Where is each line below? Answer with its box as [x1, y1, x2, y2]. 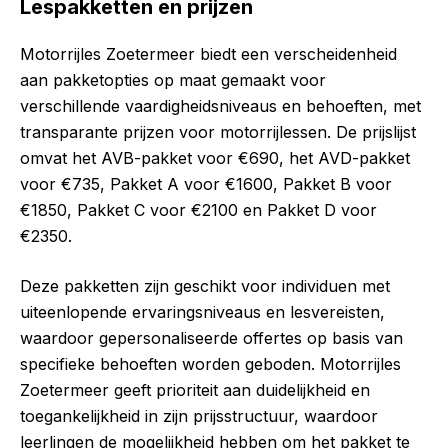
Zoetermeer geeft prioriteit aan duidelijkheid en [20, 380, 370, 401]
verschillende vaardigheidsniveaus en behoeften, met [20, 96, 421, 117]
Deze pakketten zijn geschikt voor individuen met [20, 276, 390, 297]
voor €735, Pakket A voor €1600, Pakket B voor [20, 174, 392, 195]
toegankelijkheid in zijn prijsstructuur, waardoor [20, 406, 378, 427]
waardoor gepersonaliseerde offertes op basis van [20, 328, 403, 349]
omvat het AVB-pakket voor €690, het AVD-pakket [20, 148, 410, 169]
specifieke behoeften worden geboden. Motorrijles [20, 354, 401, 375]
